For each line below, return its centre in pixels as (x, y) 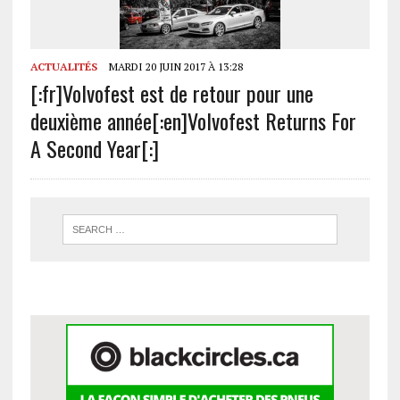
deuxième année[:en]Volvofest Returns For (193, 121)
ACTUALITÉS (63, 67)
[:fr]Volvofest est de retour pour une (171, 93)
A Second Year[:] (94, 149)
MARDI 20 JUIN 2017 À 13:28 (174, 67)
